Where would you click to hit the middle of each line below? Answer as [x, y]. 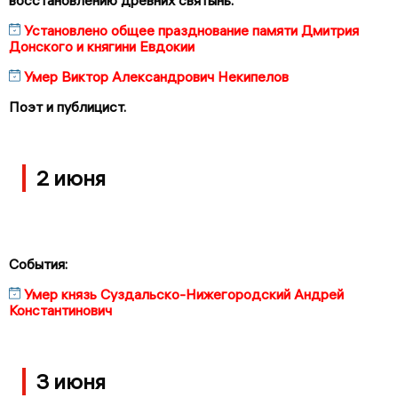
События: [38, 263]
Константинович [60, 310]
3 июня [71, 381]
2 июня [71, 177]
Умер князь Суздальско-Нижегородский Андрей [184, 294]
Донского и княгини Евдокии [102, 46]
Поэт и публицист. [68, 106]
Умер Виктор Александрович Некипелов [156, 76]
